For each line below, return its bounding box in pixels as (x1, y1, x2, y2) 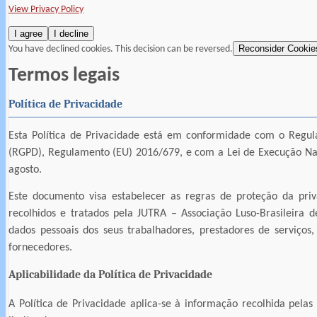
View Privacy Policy (8, 4, 83, 16)
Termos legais (8, 66, 120, 86)
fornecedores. (8, 241, 72, 253)
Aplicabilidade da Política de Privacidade (8, 267, 212, 281)
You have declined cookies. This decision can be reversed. (8, 44, 233, 55)
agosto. (8, 163, 42, 175)
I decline (54, 28, 88, 40)
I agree (14, 28, 42, 40)
